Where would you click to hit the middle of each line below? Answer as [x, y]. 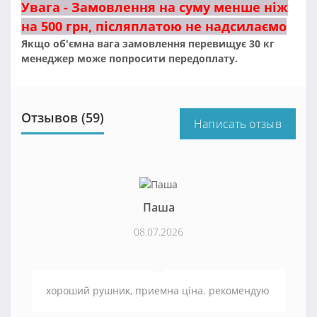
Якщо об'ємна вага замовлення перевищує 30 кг [149, 44]
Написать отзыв [237, 124]
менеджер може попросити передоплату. [129, 59]
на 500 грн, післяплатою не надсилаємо [154, 27]
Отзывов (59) [63, 118]
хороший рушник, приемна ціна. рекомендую [158, 291]
